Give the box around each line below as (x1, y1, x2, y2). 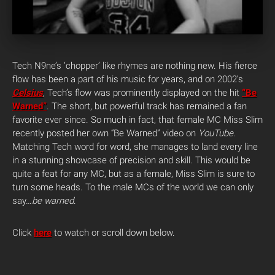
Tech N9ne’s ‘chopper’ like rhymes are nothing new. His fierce (12, 60, 257, 72)
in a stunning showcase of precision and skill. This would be (12, 155, 250, 166)
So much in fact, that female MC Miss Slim (91, 114, 263, 126)
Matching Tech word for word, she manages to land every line (12, 141, 258, 153)
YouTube (198, 128, 233, 139)
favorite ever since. (12, 114, 91, 126)
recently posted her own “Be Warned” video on (12, 128, 198, 139)
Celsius (12, 87, 43, 99)
